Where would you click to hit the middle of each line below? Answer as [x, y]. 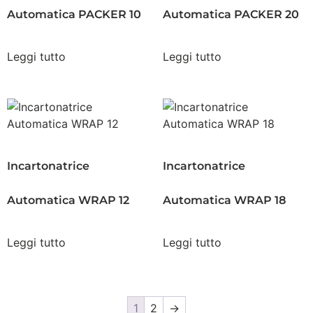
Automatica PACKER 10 [74, 15]
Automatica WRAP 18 [224, 201]
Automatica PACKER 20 [231, 15]
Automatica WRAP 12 [68, 201]
